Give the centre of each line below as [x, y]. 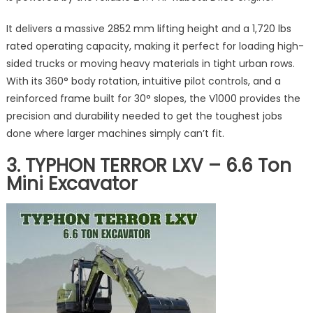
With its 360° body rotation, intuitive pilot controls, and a [143, 81]
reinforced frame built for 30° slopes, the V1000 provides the [153, 98]
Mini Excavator [72, 183]
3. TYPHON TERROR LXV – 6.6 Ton [148, 165]
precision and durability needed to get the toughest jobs [144, 116]
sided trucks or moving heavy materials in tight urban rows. [150, 63]
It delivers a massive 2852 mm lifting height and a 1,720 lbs [148, 28]
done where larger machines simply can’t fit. [115, 133]
